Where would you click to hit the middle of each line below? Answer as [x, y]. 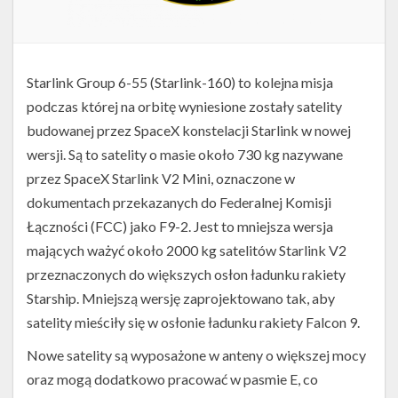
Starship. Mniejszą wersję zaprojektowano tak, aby [181, 298]
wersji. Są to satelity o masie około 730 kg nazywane [185, 154]
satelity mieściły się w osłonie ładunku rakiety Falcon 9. [193, 322]
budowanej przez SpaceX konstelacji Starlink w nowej [189, 130]
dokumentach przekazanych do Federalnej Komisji [179, 202]
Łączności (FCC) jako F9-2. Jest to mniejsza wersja [180, 226]
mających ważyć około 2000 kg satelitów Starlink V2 [187, 250]
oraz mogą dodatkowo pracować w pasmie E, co [172, 379]
